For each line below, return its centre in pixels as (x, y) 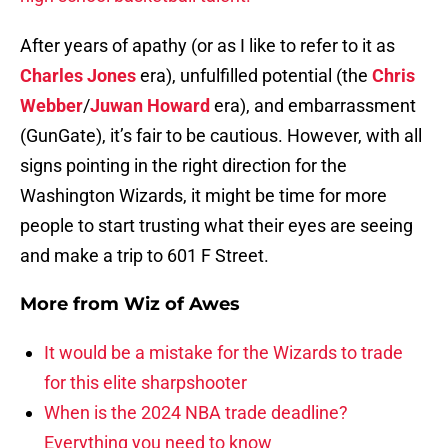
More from (72, 304)
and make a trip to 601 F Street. (144, 256)
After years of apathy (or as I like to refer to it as (207, 46)
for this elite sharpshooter (145, 383)
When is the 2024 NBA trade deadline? (196, 413)
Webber (51, 106)
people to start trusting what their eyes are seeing (216, 226)
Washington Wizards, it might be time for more (203, 196)
